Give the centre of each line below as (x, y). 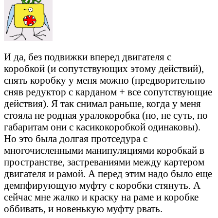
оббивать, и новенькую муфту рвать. (83, 209)
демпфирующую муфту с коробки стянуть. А (102, 185)
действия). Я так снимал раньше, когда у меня (102, 104)
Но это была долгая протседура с (76, 139)
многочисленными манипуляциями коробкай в (104, 150)
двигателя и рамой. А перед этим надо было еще (108, 174)
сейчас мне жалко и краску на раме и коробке (101, 197)
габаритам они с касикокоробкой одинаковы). (102, 127)
